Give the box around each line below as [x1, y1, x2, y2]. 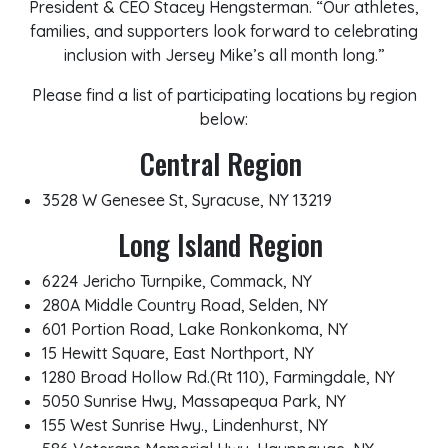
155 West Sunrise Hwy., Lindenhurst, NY [42, 415, 328, 435]
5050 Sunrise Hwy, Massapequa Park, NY [42, 391, 346, 411]
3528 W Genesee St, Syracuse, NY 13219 [42, 190, 332, 210]
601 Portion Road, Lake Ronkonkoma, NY [42, 319, 348, 339]
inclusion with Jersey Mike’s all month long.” [63, 45, 385, 65]
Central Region [139, 143, 302, 184]
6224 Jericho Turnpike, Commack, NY [42, 271, 312, 291]
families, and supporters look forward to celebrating [30, 21, 418, 41]
